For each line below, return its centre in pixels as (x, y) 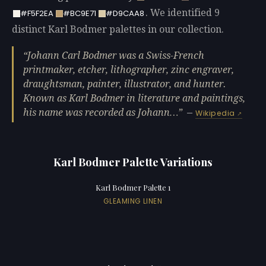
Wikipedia (215, 113)
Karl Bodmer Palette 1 (133, 188)
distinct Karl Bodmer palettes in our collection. (118, 30)
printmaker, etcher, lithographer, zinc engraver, (129, 69)
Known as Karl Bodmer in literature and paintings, (134, 98)
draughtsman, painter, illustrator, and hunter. (125, 84)
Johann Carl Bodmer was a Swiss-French (116, 55)
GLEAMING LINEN (133, 201)
